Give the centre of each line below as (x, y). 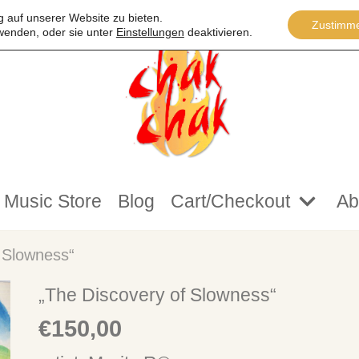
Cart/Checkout (230, 202)
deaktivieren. (218, 32)
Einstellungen (150, 32)
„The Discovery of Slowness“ (158, 295)
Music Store (52, 202)
